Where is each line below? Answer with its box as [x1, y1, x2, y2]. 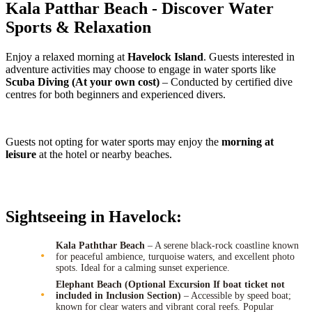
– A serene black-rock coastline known [145, 240, 299, 251]
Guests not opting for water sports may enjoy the [6, 135, 221, 148]
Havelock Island [127, 50, 203, 63]
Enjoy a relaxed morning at [6, 50, 127, 63]
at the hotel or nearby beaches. [36, 148, 172, 160]
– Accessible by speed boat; [181, 290, 291, 301]
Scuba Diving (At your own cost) [6, 75, 159, 88]
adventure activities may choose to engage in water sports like [6, 63, 276, 75]
